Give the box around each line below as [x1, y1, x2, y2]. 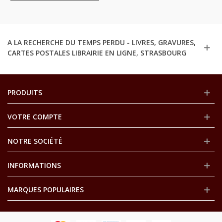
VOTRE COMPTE [7, 111, 62, 121]
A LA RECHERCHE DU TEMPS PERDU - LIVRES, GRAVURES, [7, 37, 196, 47]
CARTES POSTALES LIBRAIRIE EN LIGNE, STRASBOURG [7, 48, 186, 57]
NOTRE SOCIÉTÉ [7, 136, 62, 146]
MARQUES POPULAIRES [7, 184, 84, 194]
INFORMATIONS [7, 160, 61, 170]
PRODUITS [7, 87, 42, 97]
